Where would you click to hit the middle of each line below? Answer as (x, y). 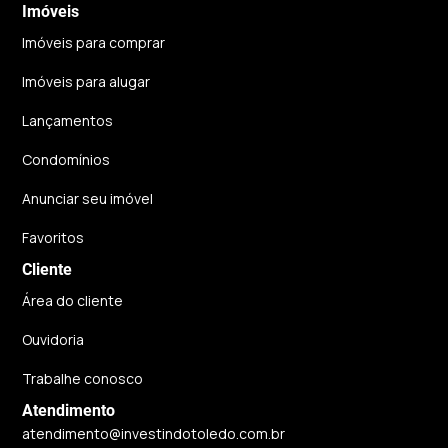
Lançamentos (68, 120)
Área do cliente (73, 300)
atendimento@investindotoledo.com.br (154, 433)
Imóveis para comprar (94, 42)
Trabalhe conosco (83, 378)
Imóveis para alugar (86, 81)
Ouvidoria (53, 339)
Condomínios (66, 159)
